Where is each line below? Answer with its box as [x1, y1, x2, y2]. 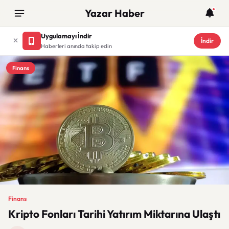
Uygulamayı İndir [41, 32, 92, 40]
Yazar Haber [84, 7, 145, 19]
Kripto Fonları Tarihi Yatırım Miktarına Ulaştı [8, 207, 220, 220]
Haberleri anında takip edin [41, 42, 112, 50]
